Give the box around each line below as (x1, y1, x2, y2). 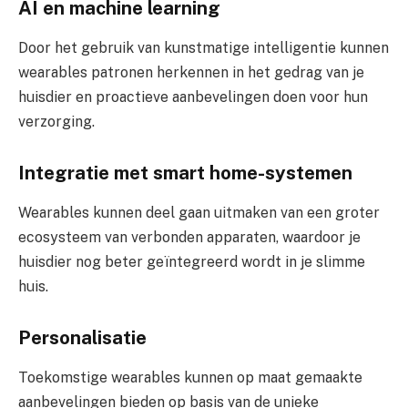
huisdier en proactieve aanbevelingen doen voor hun (18, 88, 368, 107)
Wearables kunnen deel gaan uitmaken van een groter (18, 204, 380, 222)
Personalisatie (18, 326, 147, 349)
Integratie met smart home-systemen (18, 161, 352, 184)
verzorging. (18, 113, 95, 131)
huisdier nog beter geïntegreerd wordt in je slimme (18, 253, 365, 271)
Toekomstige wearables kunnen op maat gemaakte (18, 369, 362, 387)
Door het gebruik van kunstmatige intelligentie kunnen (18, 39, 389, 57)
